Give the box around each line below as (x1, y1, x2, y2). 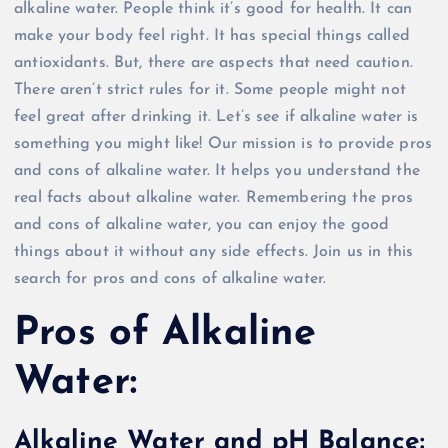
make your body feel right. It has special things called (14, 27, 410, 44)
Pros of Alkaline (14, 314, 317, 355)
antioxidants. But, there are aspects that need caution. (14, 54, 413, 71)
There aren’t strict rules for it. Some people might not (14, 81, 406, 98)
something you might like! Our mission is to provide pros (14, 135, 432, 152)
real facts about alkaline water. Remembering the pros (14, 189, 414, 206)
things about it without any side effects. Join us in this (14, 243, 414, 260)
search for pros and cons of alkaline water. (14, 270, 327, 287)
